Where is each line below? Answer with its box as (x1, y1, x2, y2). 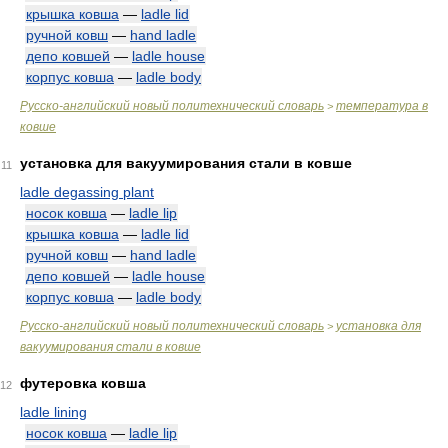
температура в (336, 99, 428, 113)
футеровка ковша (20, 375, 146, 391)
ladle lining (20, 404, 87, 420)
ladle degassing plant (20, 184, 154, 200)
